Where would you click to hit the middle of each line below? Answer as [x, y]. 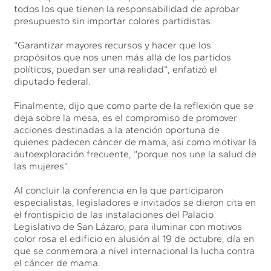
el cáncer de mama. [57, 263]
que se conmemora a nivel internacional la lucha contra [135, 250]
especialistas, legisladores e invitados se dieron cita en [135, 202]
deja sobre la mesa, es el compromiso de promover [126, 117]
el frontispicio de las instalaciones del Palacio [114, 214]
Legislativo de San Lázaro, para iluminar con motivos [128, 226]
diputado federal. [53, 81]
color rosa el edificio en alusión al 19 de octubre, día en [134, 238]
